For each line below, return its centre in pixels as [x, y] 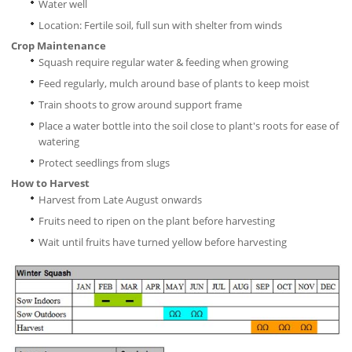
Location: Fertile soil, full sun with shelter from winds [160, 26]
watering [59, 142]
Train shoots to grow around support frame [140, 105]
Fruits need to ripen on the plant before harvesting [156, 221]
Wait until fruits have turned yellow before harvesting [162, 242]
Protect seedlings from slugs [104, 163]
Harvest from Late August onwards [120, 200]
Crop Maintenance [58, 46]
